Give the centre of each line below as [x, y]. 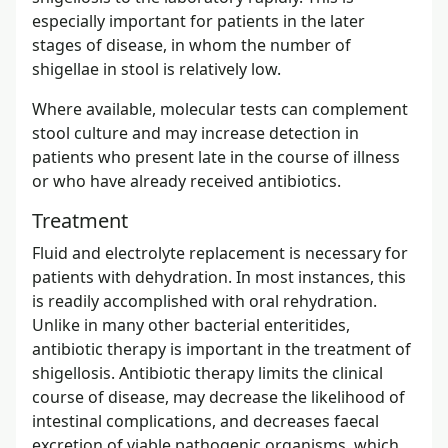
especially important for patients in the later [198, 20]
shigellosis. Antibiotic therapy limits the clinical [207, 372]
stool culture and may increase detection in [195, 132]
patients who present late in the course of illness [216, 156]
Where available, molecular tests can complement [220, 108]
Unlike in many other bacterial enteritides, [191, 324]
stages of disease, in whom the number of [191, 44]
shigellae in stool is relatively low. [156, 68]
